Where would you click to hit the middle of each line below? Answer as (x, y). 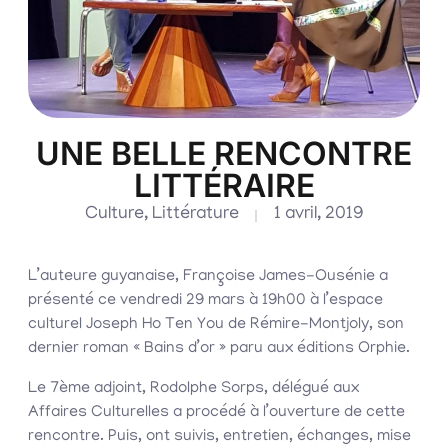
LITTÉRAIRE (224, 186)
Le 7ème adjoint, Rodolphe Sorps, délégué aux (193, 389)
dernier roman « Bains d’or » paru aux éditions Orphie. (219, 349)
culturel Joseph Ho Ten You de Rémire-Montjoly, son (216, 325)
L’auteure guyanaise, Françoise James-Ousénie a (208, 277)
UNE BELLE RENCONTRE (224, 154)
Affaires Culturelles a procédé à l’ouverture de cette (216, 413)
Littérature (195, 215)
